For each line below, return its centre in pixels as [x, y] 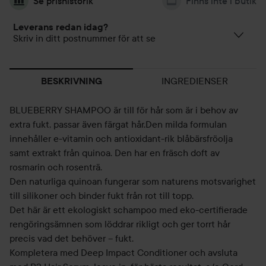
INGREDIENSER [195, 81]
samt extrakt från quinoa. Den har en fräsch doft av [115, 153]
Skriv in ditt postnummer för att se [84, 38]
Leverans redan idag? [61, 27]
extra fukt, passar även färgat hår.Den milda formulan [118, 124]
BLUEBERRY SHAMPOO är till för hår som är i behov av [124, 110]
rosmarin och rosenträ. [56, 167]
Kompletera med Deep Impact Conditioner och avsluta [123, 252]
